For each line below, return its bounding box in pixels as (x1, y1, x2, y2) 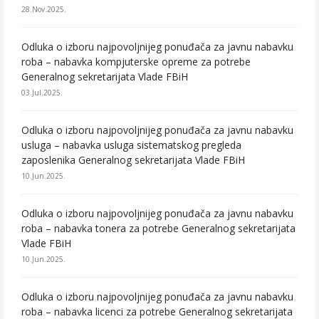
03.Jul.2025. (21, 88, 63, 98)
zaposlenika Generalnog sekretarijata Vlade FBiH (21, 153, 245, 167)
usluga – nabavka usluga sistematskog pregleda (21, 138, 241, 152)
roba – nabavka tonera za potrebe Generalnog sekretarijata (21, 221, 296, 235)
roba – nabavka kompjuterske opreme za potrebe (21, 55, 251, 68)
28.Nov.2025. (21, 4, 66, 14)
